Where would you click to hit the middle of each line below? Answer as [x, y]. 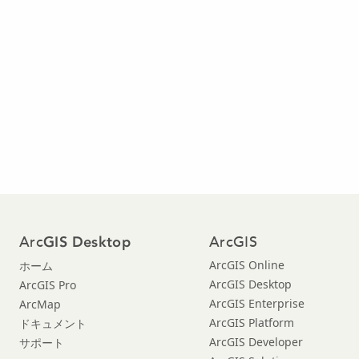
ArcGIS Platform [252, 322]
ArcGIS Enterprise [257, 303]
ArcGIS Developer [256, 341]
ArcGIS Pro [48, 284]
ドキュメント [53, 323]
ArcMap [40, 304]
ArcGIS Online [247, 264]
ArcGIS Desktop [250, 284]
